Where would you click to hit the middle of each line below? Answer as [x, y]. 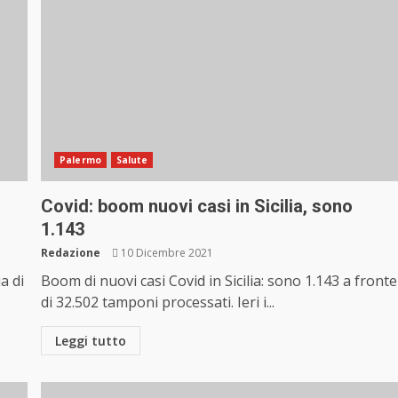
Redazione [71, 253]
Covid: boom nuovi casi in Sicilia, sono [197, 207]
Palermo [80, 160]
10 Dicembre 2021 [166, 253]
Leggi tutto [91, 341]
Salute [132, 160]
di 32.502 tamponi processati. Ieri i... [158, 302]
